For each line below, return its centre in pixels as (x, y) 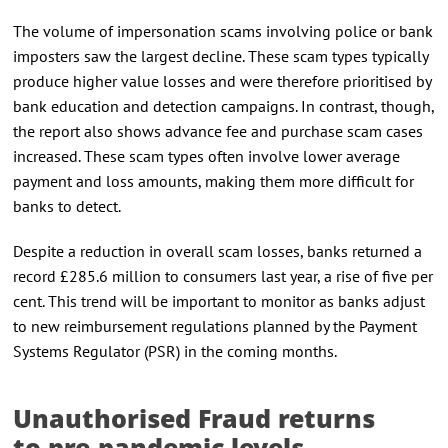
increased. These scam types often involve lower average (206, 155)
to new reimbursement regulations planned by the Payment (214, 325)
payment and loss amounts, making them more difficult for (213, 180)
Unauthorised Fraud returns (193, 417)
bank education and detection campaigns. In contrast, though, (223, 105)
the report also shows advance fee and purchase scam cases (217, 130)
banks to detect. (66, 205)
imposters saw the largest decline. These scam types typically (220, 55)
